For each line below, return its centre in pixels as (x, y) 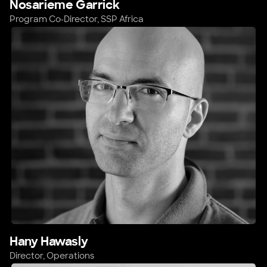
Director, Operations (52, 256)
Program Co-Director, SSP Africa (77, 19)
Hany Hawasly (49, 242)
